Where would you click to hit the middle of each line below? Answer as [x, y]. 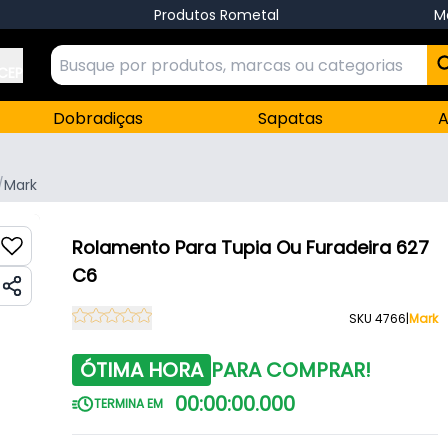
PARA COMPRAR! [290, 370]
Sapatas [291, 118]
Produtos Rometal [216, 14]
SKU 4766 [378, 318]
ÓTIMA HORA [141, 370]
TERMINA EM [128, 403]
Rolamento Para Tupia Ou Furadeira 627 [250, 247]
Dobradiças [98, 118]
